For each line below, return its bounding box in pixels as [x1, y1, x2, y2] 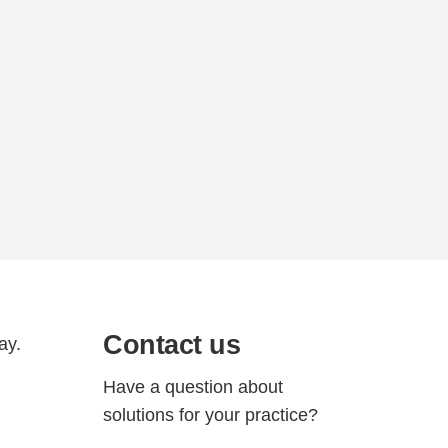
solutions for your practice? [103, 405, 319, 425]
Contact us [103, 330, 240, 360]
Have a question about [103, 377, 284, 397]
